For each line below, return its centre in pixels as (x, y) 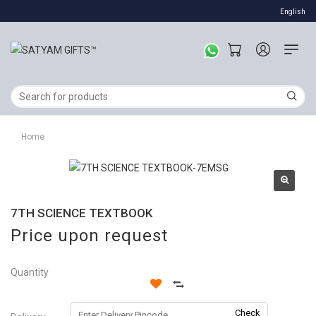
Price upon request (89, 236)
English (293, 12)
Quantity (30, 272)
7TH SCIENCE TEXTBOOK (81, 213)
